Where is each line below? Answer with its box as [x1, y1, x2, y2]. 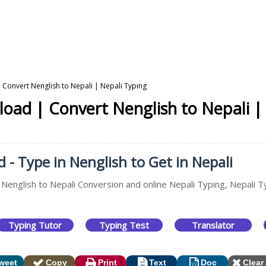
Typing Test [99, 219, 149, 231]
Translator [192, 219, 235, 231]
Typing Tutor [8, 219, 62, 231]
